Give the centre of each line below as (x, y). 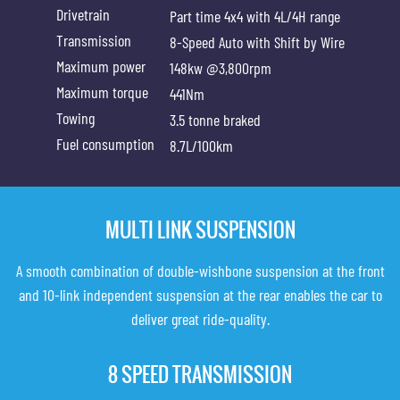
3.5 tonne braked (215, 120)
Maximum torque (102, 92)
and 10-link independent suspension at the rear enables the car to (200, 295)
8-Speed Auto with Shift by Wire (257, 42)
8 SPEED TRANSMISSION (200, 374)
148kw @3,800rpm (220, 68)
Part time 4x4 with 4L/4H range (254, 16)
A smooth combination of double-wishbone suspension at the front (200, 271)
